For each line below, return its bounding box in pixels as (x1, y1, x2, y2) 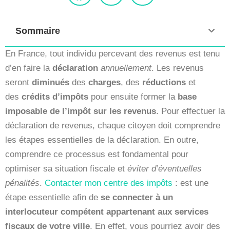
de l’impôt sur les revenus (50, 106, 156, 116)
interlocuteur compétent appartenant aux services (5, 206, 208, 217)
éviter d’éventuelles (127, 163, 202, 174)
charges (88, 77, 121, 87)
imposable (5, 106, 47, 116)
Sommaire (15, 25, 60, 36)
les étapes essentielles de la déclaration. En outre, (5, 135, 199, 145)
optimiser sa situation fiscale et (5, 163, 127, 174)
